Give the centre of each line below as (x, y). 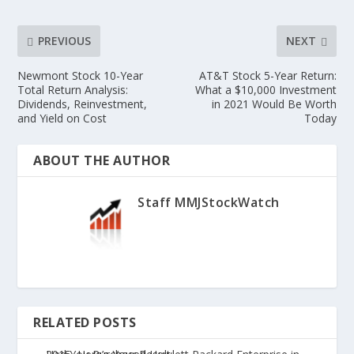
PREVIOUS (65, 41)
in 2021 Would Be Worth (274, 104)
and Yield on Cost (62, 118)
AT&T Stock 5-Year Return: (267, 75)
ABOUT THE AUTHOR (102, 160)
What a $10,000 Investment (265, 89)
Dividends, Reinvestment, (83, 104)
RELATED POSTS (85, 322)
